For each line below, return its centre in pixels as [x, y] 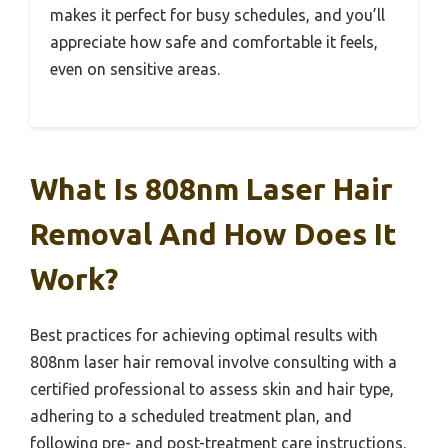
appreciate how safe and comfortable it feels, [214, 42]
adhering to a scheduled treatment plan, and [191, 416]
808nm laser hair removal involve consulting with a [213, 362]
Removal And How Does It [213, 234]
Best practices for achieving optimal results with [204, 335]
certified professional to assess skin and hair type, [212, 389]
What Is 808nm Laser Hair [211, 189]
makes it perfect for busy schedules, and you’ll [217, 15]
